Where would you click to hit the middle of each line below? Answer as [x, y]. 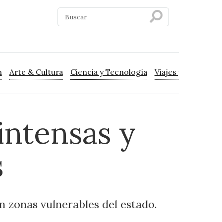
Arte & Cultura [36, 72]
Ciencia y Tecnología [109, 72]
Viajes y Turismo [185, 72]
